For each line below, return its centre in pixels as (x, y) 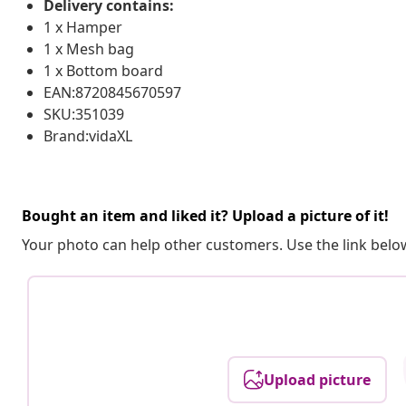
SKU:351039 (84, 114)
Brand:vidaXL (88, 135)
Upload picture (318, 379)
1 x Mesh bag (89, 48)
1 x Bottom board (103, 70)
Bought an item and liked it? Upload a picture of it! (205, 215)
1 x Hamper (83, 27)
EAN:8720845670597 (112, 92)
